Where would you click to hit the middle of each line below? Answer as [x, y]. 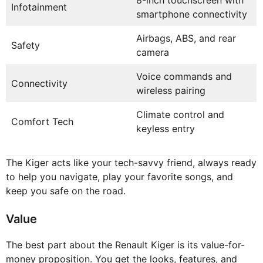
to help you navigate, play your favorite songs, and [119, 177]
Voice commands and [184, 77]
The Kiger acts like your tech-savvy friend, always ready [131, 163]
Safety [26, 45]
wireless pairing [171, 91]
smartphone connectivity [192, 14]
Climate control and [180, 115]
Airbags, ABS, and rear [186, 38]
